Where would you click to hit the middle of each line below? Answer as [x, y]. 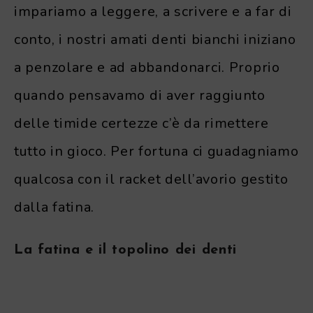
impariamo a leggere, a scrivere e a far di [153, 11]
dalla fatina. [54, 207]
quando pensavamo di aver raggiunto [140, 95]
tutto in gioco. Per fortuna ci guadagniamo [156, 151]
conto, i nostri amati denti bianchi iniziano [155, 39]
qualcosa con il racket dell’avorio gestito [151, 179]
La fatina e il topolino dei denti [126, 250]
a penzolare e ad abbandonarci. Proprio [147, 67]
